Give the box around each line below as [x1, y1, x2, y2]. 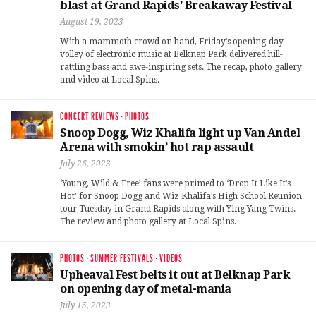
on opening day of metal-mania [60, 281, 231, 296]
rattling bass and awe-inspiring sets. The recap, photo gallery [60, 61, 302, 72]
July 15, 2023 [60, 300, 111, 310]
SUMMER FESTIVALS [90, 252, 154, 265]
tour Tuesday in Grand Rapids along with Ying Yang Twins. [60, 203, 296, 214]
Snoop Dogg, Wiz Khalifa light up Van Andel [60, 126, 300, 140]
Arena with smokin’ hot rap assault [60, 140, 253, 154]
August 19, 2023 [60, 16, 123, 27]
